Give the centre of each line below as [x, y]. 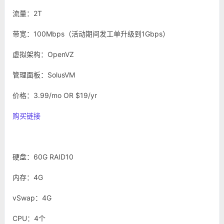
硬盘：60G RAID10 [44, 157]
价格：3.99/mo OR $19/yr [55, 95]
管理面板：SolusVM [44, 75]
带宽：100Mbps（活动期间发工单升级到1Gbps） [91, 34]
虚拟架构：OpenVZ [43, 54]
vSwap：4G [32, 198]
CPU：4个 [29, 218]
